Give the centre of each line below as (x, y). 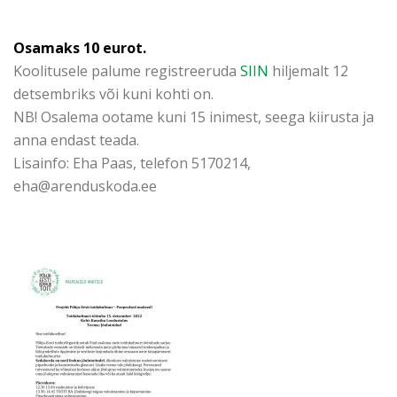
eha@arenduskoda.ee (85, 186)
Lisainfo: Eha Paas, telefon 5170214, (132, 163)
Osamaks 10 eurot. (80, 48)
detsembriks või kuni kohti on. (113, 94)
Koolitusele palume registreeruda (127, 71)
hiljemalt (302, 71)
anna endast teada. (76, 140)
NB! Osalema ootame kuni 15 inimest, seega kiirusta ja (194, 117)
